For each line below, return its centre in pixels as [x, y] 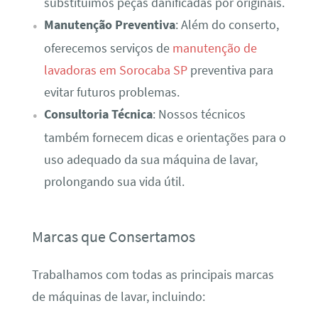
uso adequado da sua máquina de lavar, [150, 159]
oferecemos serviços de [108, 48]
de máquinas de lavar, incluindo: [118, 297]
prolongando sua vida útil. [114, 181]
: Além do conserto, [227, 24]
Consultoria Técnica [98, 114]
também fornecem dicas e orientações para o [165, 137]
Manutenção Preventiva [109, 24]
